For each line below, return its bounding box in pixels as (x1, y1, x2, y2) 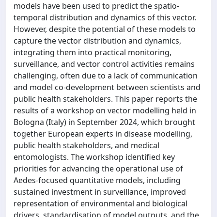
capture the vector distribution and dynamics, (14, 35, 181, 46)
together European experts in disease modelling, (14, 128, 192, 139)
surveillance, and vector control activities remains (14, 59, 195, 69)
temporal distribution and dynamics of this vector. (14, 12, 196, 23)
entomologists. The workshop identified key (14, 152, 175, 162)
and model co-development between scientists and (14, 82, 201, 93)
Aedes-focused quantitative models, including (14, 175, 181, 186)
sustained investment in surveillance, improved (14, 186, 186, 197)
